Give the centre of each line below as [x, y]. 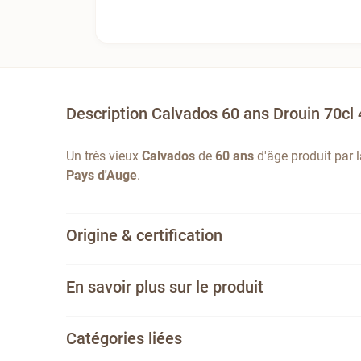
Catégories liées [124, 338]
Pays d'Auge [102, 175]
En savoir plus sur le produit [165, 286]
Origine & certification [145, 235]
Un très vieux [104, 156]
